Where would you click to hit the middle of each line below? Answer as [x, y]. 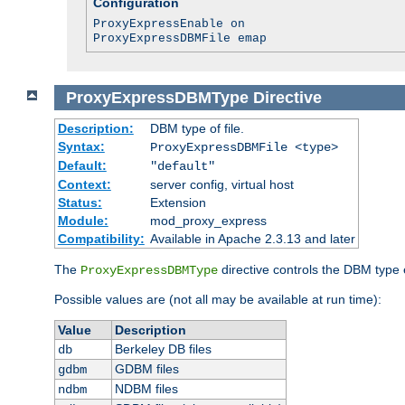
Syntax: [81, 147]
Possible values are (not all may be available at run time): [218, 300]
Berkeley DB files [163, 349]
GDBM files [146, 369]
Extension [178, 203]
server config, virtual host [221, 185]
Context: [84, 185]
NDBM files [146, 389]
